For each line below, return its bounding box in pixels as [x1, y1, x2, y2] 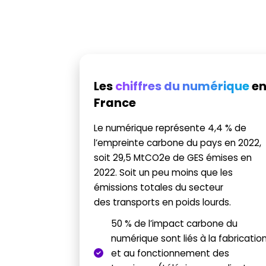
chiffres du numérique [115, 78, 250, 93]
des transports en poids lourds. [94, 196, 232, 208]
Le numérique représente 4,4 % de [94, 122, 247, 134]
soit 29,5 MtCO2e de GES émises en [94, 151, 252, 163]
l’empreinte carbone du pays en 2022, [94, 137, 262, 148]
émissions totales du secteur [94, 181, 224, 193]
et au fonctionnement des [111, 247, 230, 259]
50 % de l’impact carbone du [111, 217, 238, 229]
